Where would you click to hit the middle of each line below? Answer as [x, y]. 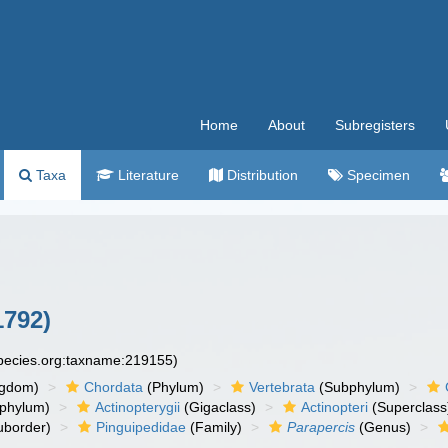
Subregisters [375, 125]
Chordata [114, 387]
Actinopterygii [138, 407]
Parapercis [321, 427]
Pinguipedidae [141, 427]
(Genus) [383, 427]
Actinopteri [335, 407]
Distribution [260, 175]
